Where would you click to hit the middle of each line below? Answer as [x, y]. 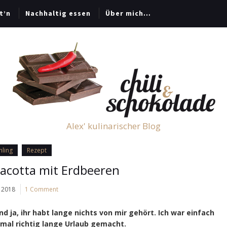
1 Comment [42, 189]
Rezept [37, 150]
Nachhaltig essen [58, 13]
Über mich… [128, 13]
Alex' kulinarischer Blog [113, 126]
